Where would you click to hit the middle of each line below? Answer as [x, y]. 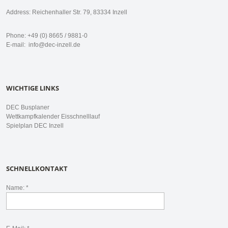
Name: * [17, 188]
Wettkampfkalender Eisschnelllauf [53, 116]
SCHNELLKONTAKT [37, 169]
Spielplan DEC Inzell [35, 125]
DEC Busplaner [28, 107]
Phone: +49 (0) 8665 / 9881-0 [47, 35]
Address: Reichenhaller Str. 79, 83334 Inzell [67, 12]
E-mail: [17, 45]
